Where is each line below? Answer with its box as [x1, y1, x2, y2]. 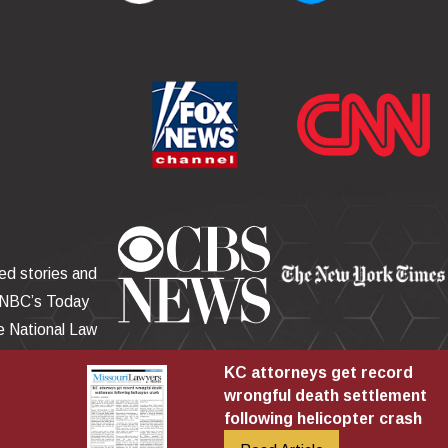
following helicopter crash [223, 410, 422, 428]
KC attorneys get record [223, 364, 413, 382]
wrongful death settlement [223, 387, 427, 405]
